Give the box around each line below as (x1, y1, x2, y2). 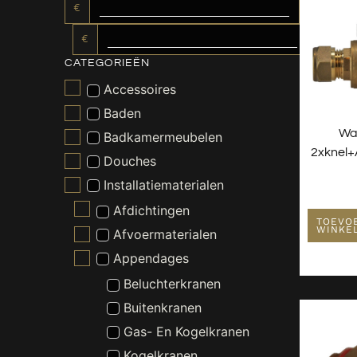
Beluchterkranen (123, 276, 221, 292)
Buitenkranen (123, 299, 202, 316)
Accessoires (103, 81, 176, 98)
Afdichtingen (113, 202, 190, 219)
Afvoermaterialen (113, 226, 218, 242)
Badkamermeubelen (103, 128, 222, 145)
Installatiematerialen (103, 176, 224, 193)
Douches (103, 152, 156, 169)
